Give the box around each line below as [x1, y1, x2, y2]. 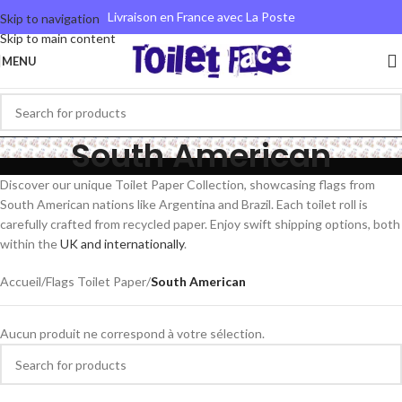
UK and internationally [60, 236, 184, 251]
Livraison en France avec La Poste [107, 9, 295, 24]
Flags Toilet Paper [46, 274, 146, 289]
